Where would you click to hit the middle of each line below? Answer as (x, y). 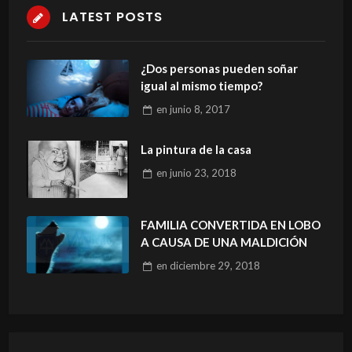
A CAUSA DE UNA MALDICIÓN (224, 242)
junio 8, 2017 (200, 110)
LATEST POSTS (112, 17)
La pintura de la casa (196, 149)
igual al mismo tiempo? (201, 85)
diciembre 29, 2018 (214, 266)
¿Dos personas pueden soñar (219, 68)
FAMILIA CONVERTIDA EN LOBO (230, 224)
